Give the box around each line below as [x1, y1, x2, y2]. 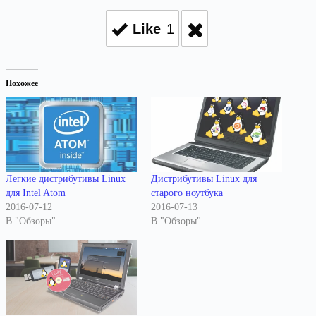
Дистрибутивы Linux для [151, 173, 257, 184]
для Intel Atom [6, 187, 66, 198]
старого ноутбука [151, 187, 223, 198]
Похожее [6, 78, 38, 88]
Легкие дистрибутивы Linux [6, 173, 126, 184]
